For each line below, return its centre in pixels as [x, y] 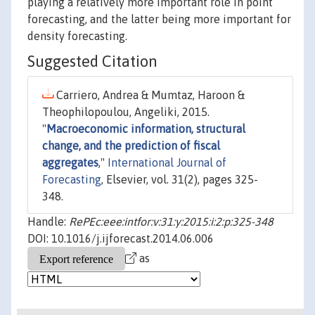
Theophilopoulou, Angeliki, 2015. [126, 112]
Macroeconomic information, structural [146, 129]
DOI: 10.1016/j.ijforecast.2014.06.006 [121, 239]
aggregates [70, 163]
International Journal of [167, 163]
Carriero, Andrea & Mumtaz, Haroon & [149, 95]
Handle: [48, 222]
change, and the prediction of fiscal [131, 146]
